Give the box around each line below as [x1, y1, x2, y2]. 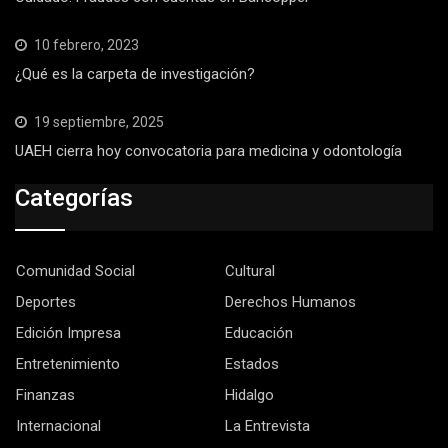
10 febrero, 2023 [34, 36, 139, 53]
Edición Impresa [16, 324, 121, 342]
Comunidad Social [16, 262, 135, 280]
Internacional [16, 417, 101, 435]
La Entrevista [225, 417, 310, 435]
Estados [225, 355, 279, 373]
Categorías [15, 184, 133, 212]
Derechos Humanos [225, 293, 356, 311]
